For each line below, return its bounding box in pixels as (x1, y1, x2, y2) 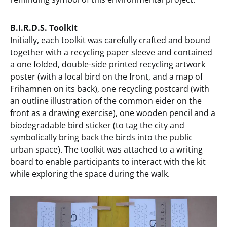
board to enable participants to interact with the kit (10, 156, 206, 168)
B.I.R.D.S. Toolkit (10, 22, 78, 34)
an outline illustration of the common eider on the (10, 95, 202, 107)
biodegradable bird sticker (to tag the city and (10, 120, 184, 131)
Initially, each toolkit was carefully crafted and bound (10, 34, 210, 46)
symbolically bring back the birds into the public (10, 132, 193, 143)
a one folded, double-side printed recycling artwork (10, 59, 205, 70)
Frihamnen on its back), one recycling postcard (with (10, 83, 209, 95)
